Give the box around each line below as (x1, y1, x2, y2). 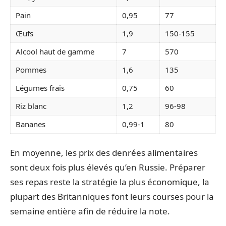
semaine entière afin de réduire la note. (10, 205, 170, 217)
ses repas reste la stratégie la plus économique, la (10, 176, 209, 188)
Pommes (16, 65, 46, 75)
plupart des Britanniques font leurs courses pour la (10, 190, 214, 202)
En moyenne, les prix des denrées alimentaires (10, 146, 198, 158)
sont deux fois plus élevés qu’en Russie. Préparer (10, 161, 205, 173)
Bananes (16, 119, 45, 129)
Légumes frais (16, 83, 65, 93)
